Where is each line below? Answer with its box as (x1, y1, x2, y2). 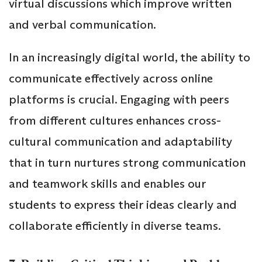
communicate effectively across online (9, 70, 213, 86)
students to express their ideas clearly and (9, 196, 237, 212)
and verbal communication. (9, 16, 156, 32)
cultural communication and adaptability (9, 133, 232, 149)
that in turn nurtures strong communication (9, 154, 246, 170)
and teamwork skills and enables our (9, 175, 206, 191)
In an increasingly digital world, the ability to (9, 49, 250, 65)
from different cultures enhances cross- (9, 112, 221, 128)
